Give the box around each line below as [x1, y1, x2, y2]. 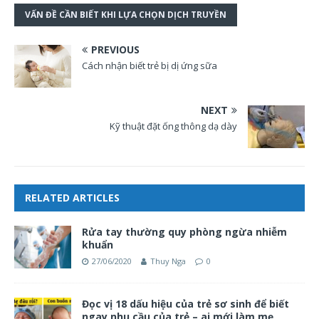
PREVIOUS [91, 42, 140, 56]
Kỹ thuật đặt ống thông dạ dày [110, 119, 237, 132]
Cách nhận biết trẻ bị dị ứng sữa [82, 58, 217, 72]
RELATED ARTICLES [25, 190, 120, 204]
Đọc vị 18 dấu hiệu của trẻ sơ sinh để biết [82, 296, 289, 310]
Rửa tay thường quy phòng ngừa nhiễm [82, 224, 287, 239]
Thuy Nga [150, 255, 186, 266]
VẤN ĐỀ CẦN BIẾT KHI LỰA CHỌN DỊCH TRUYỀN [25, 8, 226, 21]
